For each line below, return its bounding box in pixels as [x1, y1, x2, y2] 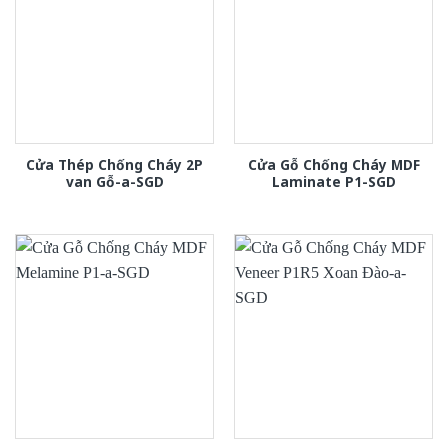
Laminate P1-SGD [271, 171, 396, 191]
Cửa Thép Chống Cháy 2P [26, 154, 203, 174]
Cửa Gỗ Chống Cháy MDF [247, 154, 420, 174]
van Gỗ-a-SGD [65, 171, 164, 191]
